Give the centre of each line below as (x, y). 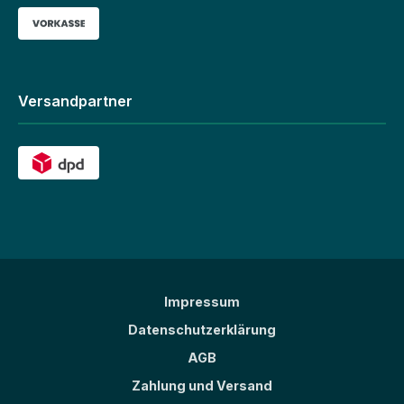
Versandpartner (75, 101)
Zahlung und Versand (202, 386)
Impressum (202, 302)
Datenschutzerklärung (202, 330)
